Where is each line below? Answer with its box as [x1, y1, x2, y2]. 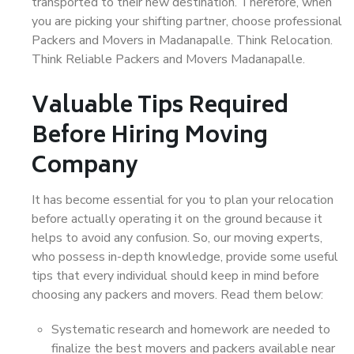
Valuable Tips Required [32, 88, 288, 126]
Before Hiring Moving [32, 118, 268, 156]
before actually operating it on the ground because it [32, 210, 322, 228]
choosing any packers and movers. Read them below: [32, 286, 323, 303]
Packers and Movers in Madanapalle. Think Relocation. [32, 32, 333, 49]
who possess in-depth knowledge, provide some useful [32, 248, 338, 265]
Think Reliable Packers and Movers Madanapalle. [32, 51, 305, 68]
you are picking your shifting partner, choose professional [32, 13, 342, 30]
